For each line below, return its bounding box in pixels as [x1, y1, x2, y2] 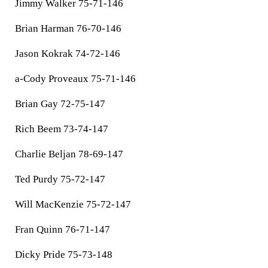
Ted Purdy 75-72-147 [15, 173, 105, 185]
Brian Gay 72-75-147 [15, 98, 105, 109]
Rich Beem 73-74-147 [15, 123, 108, 135]
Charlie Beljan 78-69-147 [15, 148, 123, 160]
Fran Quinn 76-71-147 [15, 224, 110, 235]
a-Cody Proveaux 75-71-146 [15, 73, 136, 84]
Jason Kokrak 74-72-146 [15, 48, 120, 59]
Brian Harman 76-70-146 [15, 23, 121, 34]
